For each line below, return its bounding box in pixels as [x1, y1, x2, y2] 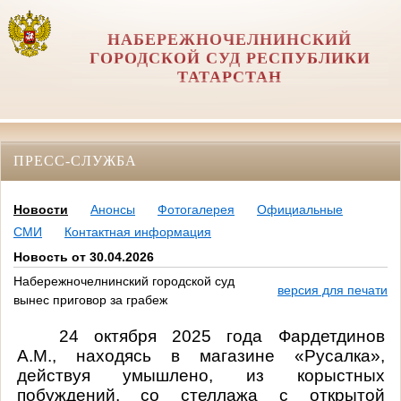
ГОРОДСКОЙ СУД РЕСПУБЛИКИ [89, 49, 371, 67]
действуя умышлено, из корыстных [16, 365, 385, 385]
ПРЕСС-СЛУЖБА [13, 152, 137, 168]
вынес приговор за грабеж [13, 293, 167, 308]
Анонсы [90, 202, 135, 218]
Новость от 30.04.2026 [13, 250, 154, 265]
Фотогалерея [158, 202, 235, 218]
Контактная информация [64, 225, 211, 240]
